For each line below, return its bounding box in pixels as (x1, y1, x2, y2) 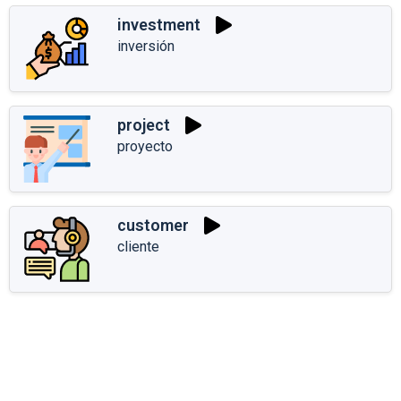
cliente (117, 237, 159, 255)
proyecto (117, 137, 173, 155)
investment (117, 15, 200, 35)
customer (117, 216, 189, 235)
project (117, 115, 170, 135)
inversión (117, 37, 175, 55)
